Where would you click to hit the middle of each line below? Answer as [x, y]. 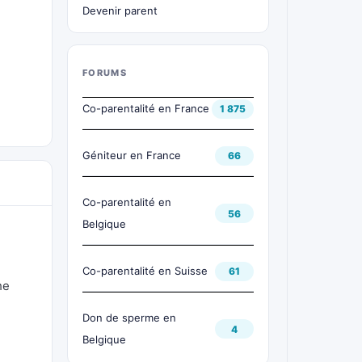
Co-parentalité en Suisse [145, 271]
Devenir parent [120, 11]
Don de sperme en [129, 318]
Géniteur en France [132, 155]
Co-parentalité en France [146, 108]
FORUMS [105, 73]
